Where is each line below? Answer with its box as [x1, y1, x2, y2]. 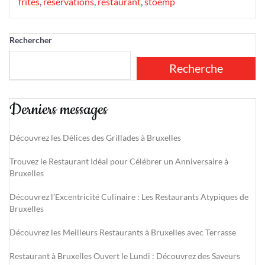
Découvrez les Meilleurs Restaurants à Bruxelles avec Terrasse [9, 227, 236, 237]
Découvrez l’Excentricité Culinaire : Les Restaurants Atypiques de [9, 192, 248, 202]
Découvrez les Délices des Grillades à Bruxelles [9, 132, 181, 143]
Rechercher [9, 35, 52, 45]
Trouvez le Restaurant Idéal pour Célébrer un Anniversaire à [9, 156, 228, 166]
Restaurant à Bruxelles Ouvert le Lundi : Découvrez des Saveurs [9, 251, 240, 261]
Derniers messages [9, 99, 108, 120]
